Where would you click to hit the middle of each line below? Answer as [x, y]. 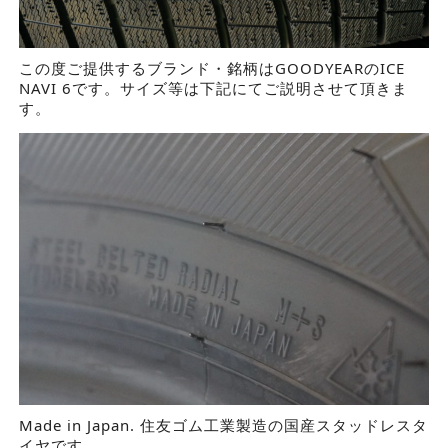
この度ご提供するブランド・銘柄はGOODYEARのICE [211, 68]
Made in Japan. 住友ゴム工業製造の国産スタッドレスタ [223, 425]
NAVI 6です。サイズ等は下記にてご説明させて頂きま [213, 88]
